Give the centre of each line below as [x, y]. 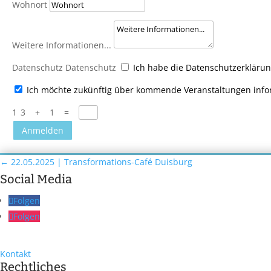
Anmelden [43, 131]
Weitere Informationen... [62, 45]
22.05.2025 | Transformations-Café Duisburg [102, 162]
